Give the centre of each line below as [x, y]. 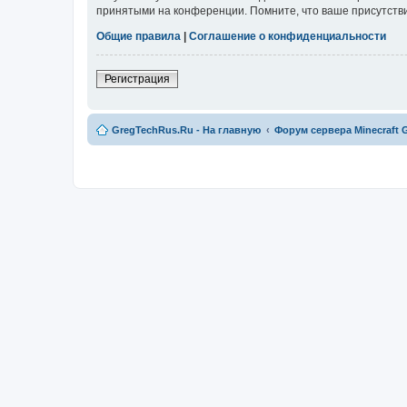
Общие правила [139, 37]
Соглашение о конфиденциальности [288, 37]
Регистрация [137, 79]
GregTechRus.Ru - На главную [186, 130]
